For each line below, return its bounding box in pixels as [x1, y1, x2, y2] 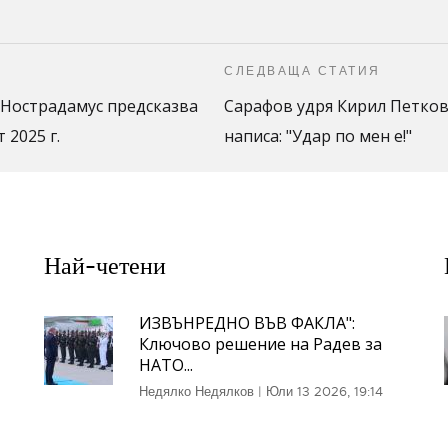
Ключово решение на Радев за [138, 333, 382, 355]
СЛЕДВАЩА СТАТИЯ [224, 63, 381, 79]
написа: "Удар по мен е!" [224, 125, 412, 147]
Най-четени [43, 251, 166, 281]
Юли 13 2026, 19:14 [265, 383, 383, 400]
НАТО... [138, 354, 193, 376]
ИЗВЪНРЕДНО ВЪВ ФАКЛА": [138, 312, 355, 334]
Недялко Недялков [138, 383, 254, 400]
